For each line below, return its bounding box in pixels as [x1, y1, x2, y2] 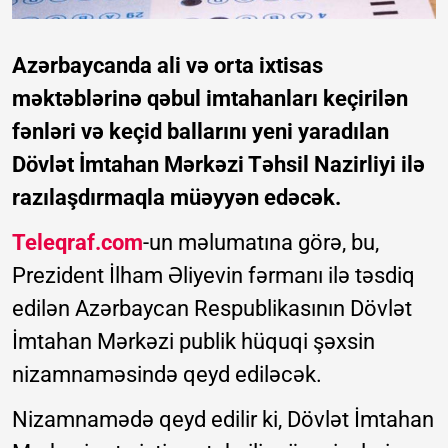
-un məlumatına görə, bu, [143, 230, 379, 256]
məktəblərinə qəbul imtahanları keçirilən [12, 86, 408, 112]
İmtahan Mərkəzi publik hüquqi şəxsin [12, 329, 375, 355]
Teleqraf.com [12, 230, 143, 256]
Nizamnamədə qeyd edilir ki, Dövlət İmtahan [12, 407, 434, 433]
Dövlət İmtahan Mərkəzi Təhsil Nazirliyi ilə [12, 152, 425, 178]
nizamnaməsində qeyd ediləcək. [12, 362, 322, 388]
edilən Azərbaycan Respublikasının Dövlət [12, 296, 412, 322]
